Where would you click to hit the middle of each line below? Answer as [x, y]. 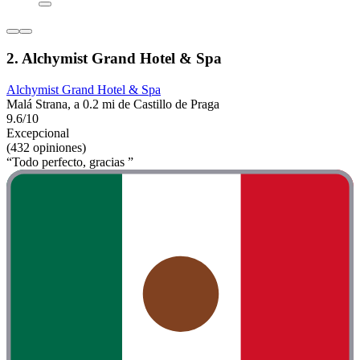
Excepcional [38, 133]
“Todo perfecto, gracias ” [70, 162]
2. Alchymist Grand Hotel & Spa [114, 58]
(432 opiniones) [46, 147]
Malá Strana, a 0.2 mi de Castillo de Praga [113, 104]
